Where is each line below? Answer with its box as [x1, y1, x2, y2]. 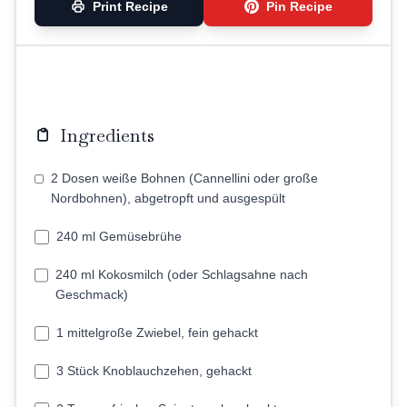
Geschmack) [55, 287, 129, 303]
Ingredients [60, 124, 154, 148]
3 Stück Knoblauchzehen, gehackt [56, 363, 252, 379]
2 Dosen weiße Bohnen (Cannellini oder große [51, 171, 319, 186]
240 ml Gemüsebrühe [56, 229, 182, 244]
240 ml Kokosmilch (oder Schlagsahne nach [55, 267, 309, 283]
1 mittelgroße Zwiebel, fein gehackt [56, 325, 258, 341]
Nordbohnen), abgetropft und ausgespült [51, 191, 286, 206]
